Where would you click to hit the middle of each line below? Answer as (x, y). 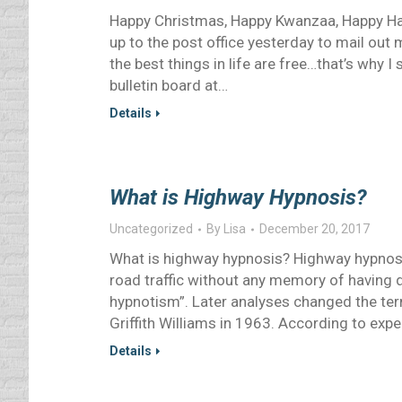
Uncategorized (151, 229)
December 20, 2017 (315, 229)
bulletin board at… (169, 85)
